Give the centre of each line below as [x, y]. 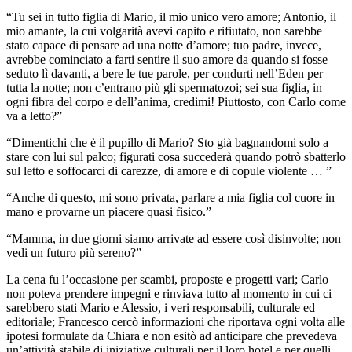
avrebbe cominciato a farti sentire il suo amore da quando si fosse [167, 59]
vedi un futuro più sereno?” [74, 252]
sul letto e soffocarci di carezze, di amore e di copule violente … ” [169, 170]
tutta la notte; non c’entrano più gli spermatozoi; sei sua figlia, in [164, 87]
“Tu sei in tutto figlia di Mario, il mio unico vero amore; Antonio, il [171, 16]
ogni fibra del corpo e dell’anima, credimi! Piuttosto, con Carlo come [176, 101]
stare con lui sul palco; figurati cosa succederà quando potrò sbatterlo [176, 156]
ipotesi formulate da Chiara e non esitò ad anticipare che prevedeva [172, 335]
